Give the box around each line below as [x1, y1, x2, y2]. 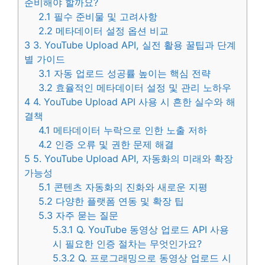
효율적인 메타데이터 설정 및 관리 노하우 [53, 82, 232, 94]
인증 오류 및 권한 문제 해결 [52, 138, 174, 151]
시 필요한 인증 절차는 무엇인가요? [53, 238, 202, 250]
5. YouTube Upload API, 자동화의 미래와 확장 [30, 153, 233, 165]
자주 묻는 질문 [53, 209, 119, 222]
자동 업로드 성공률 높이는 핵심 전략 [51, 67, 211, 80]
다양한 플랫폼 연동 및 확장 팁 [53, 195, 185, 208]
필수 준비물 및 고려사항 [51, 11, 158, 23]
